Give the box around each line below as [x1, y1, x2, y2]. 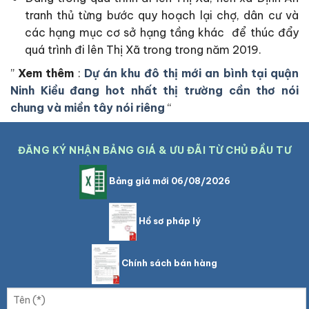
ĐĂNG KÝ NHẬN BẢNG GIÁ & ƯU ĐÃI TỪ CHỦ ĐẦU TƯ [18, 144, 291, 157]
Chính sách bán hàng [119, 257, 217, 269]
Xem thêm [18, 66, 74, 81]
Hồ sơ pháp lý [136, 215, 201, 227]
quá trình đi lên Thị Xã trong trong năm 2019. [24, 42, 261, 57]
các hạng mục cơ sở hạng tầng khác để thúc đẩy [24, 25, 299, 39]
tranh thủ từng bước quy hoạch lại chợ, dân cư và [24, 8, 299, 22]
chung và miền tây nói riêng [10, 101, 165, 115]
